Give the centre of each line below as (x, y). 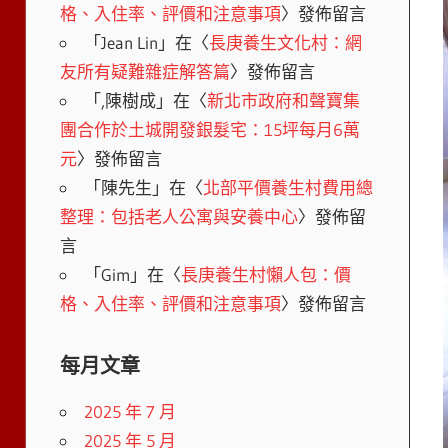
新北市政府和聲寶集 (283, 100)
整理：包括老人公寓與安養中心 (178, 216)
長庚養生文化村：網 (285, 42)
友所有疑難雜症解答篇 (144, 71)
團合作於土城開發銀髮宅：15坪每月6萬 (209, 129)
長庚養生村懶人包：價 (265, 274)
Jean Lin (129, 42)
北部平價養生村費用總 (287, 187)
